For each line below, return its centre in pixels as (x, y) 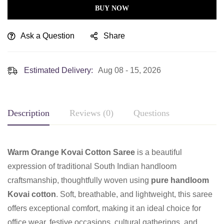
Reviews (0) (91, 113)
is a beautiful (158, 152)
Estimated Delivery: (58, 70)
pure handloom (180, 180)
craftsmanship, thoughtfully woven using (79, 180)
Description (28, 113)
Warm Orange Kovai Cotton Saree (71, 152)
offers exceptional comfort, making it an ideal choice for (104, 208)
